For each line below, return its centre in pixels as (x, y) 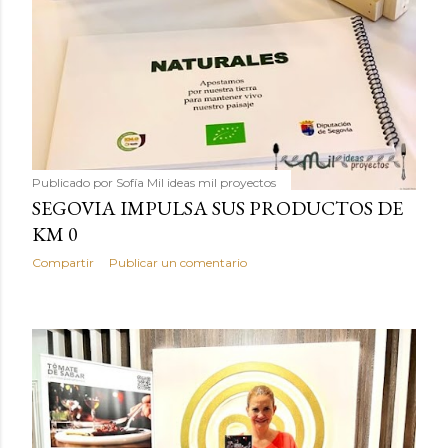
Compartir (63, 263)
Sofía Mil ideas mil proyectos (196, 183)
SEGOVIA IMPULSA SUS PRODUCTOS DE (217, 208)
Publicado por (74, 183)
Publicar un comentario (178, 263)
